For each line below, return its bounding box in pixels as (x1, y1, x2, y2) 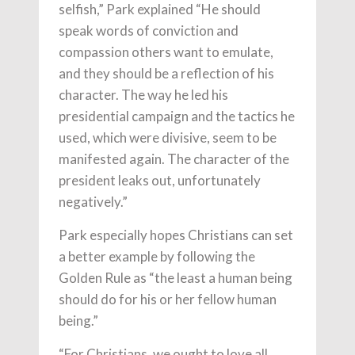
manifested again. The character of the (59, 150, 289, 167)
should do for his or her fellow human (59, 290, 277, 307)
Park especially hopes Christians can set (59, 226, 293, 243)
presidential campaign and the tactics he (59, 107, 295, 124)
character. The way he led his (59, 86, 228, 103)
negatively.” (59, 193, 128, 210)
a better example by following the (59, 247, 255, 265)
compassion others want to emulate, (59, 43, 273, 60)
